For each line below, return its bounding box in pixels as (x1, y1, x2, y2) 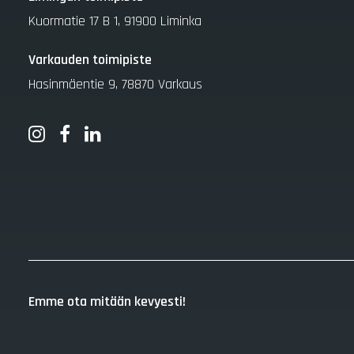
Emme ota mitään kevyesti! (28, 292, 186, 311)
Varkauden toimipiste (28, 51, 152, 69)
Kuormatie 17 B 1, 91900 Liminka (28, 12, 201, 30)
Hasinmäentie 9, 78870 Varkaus (28, 75, 202, 93)
